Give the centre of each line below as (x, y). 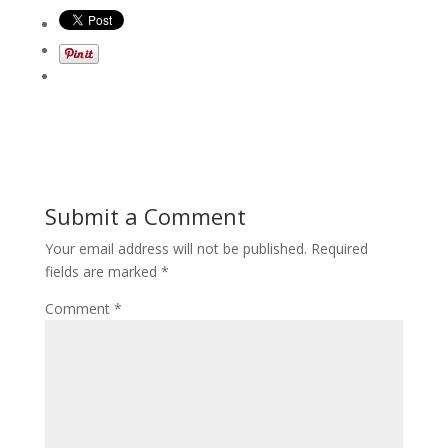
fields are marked (102, 271)
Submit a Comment (145, 215)
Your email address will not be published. (175, 248)
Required (339, 248)
